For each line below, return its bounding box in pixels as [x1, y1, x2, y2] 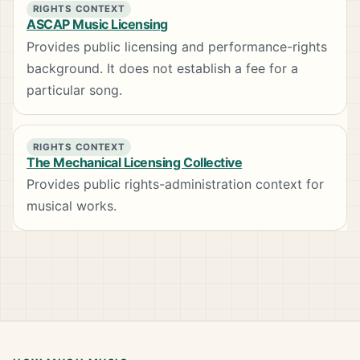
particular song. [27, 81, 122, 98]
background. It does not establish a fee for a [27, 59, 298, 76]
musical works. [27, 198, 117, 215]
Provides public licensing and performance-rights [27, 38, 327, 55]
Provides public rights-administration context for [27, 176, 324, 193]
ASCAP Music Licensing [27, 16, 168, 33]
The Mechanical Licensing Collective [27, 153, 243, 170]
